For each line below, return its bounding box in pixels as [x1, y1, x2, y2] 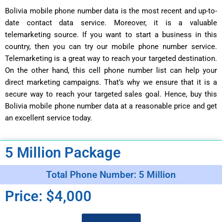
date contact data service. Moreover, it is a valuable [5, 18, 217, 27]
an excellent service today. [5, 113, 92, 122]
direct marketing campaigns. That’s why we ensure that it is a [5, 77, 217, 87]
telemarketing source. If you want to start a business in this [5, 30, 217, 39]
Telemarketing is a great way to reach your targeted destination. [5, 54, 217, 63]
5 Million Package [5, 144, 121, 162]
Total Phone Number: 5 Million [46, 169, 176, 181]
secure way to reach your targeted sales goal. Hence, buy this [5, 89, 217, 99]
